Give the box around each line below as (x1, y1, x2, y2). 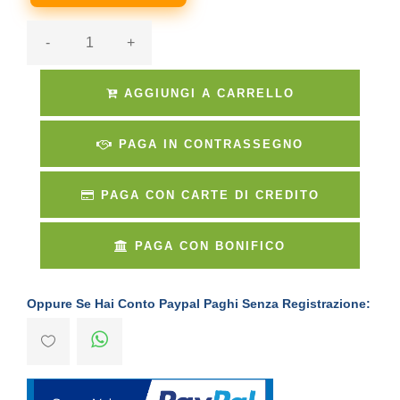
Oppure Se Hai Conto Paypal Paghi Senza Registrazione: (27, 296, 371, 311)
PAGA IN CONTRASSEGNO (119, 137, 304, 151)
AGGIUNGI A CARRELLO (118, 86, 295, 100)
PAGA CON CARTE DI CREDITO (100, 187, 320, 202)
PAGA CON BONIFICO (135, 238, 286, 253)
